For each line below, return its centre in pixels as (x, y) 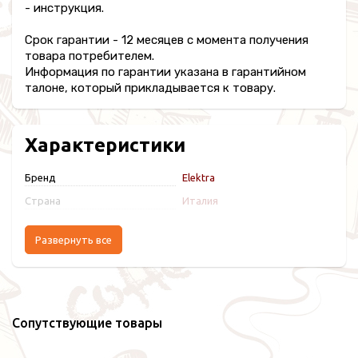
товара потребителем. (89, 56)
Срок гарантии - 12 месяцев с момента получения (167, 40)
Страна (43, 201)
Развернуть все (74, 240)
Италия (200, 201)
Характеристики (105, 145)
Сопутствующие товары (87, 323)
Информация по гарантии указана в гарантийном (165, 72)
